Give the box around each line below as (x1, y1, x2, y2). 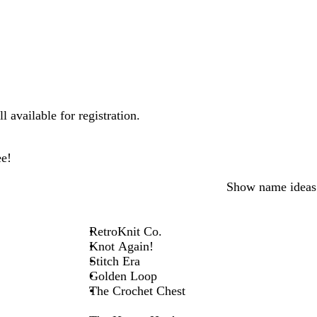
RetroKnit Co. (88, 224, 162, 238)
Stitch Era (88, 253, 140, 268)
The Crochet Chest (88, 283, 185, 298)
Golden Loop (88, 268, 157, 283)
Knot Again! (88, 238, 154, 253)
